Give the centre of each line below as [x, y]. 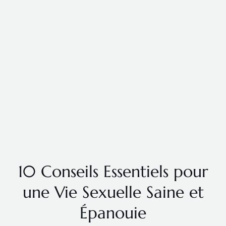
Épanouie [113, 213]
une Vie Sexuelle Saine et [113, 192]
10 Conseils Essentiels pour [113, 171]
